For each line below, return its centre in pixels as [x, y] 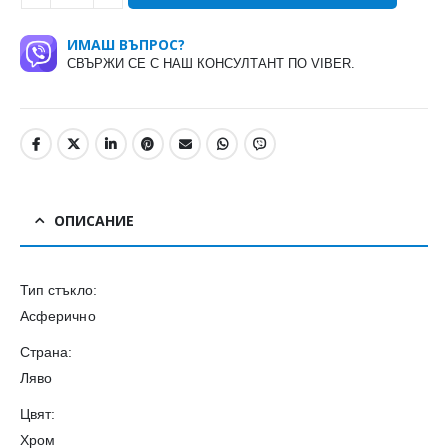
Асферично [58, 315]
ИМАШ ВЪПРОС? [126, 45]
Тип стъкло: [58, 289]
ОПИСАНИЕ [94, 220]
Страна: [46, 351]
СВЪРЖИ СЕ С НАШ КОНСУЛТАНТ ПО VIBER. [211, 64]
